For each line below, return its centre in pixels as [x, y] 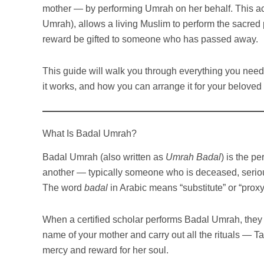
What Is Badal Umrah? [90, 133]
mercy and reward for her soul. [105, 250]
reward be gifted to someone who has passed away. [150, 39]
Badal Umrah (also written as [104, 157]
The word [63, 188]
